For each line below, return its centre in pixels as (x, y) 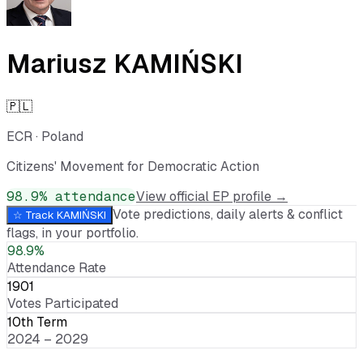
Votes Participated (63, 303)
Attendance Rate (57, 267)
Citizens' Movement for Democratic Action (133, 166)
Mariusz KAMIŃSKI (125, 64)
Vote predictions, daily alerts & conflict (228, 214)
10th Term (37, 322)
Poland (62, 136)
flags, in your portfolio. (73, 233)
